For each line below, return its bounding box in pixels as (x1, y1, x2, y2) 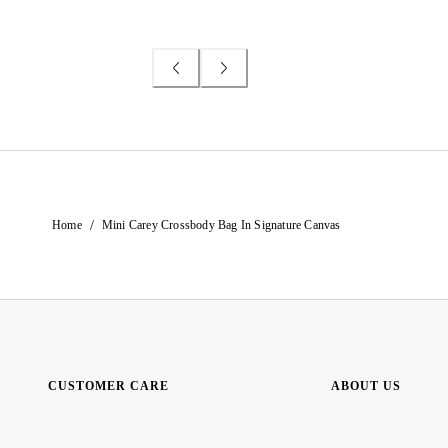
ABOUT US (331, 379, 402, 394)
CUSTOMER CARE (48, 379, 169, 394)
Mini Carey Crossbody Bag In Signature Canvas (101, 218, 341, 233)
